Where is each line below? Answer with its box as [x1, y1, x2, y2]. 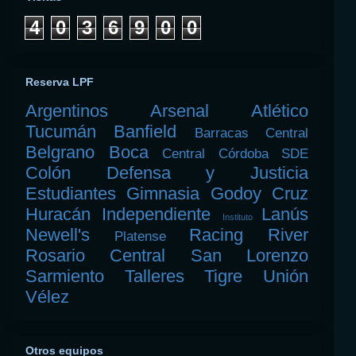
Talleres [124, 266, 184, 287]
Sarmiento [25, 266, 104, 287]
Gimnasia [126, 184, 200, 204]
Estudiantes [25, 184, 116, 204]
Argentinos [25, 101, 108, 122]
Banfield [114, 122, 177, 142]
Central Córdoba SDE [162, 146, 308, 162]
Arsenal [150, 101, 209, 122]
